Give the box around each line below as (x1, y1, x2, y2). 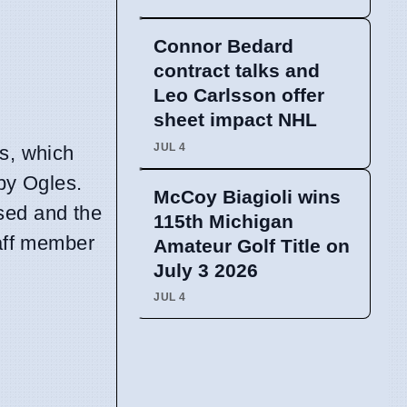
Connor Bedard (154, 35, 293, 57)
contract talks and (154, 60, 320, 82)
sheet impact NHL (154, 109, 317, 131)
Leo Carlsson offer (154, 84, 324, 106)
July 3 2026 (154, 259, 258, 281)
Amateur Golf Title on (154, 234, 350, 256)
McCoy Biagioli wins (154, 185, 341, 207)
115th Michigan (154, 210, 293, 232)
